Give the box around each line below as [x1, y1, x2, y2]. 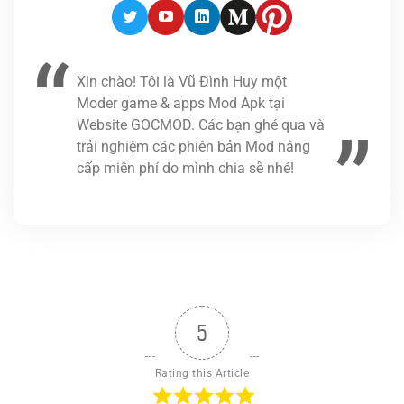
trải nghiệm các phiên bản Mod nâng [77, 137, 310, 155]
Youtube [164, 18, 217, 36]
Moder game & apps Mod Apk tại [77, 94, 285, 112]
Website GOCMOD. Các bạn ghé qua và [77, 115, 325, 133]
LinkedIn [200, 18, 255, 36]
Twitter [128, 18, 173, 36]
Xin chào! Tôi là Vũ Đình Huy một [77, 72, 287, 90]
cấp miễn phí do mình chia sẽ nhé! [77, 159, 294, 177]
